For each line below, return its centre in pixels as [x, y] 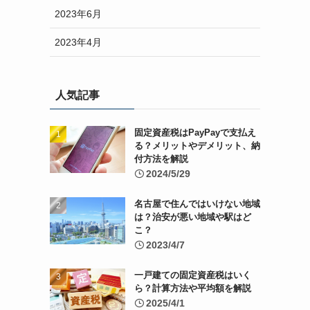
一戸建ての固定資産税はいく [192, 275]
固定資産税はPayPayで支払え [195, 133]
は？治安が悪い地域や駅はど [192, 217]
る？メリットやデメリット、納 [197, 146]
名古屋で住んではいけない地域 [197, 204]
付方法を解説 [161, 159]
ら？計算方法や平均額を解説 [192, 288]
